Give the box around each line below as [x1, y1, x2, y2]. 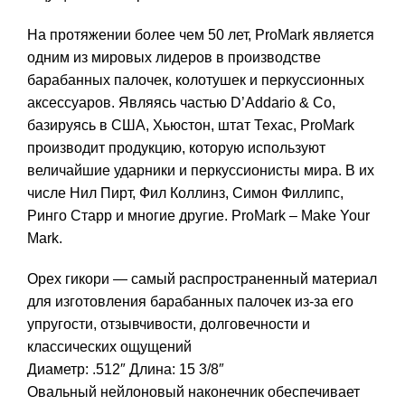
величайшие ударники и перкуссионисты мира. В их [27, 163, 374, 179]
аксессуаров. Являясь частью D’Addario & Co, [27, 95, 335, 111]
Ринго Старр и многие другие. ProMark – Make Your [27, 208, 370, 224]
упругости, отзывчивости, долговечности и [27, 316, 310, 333]
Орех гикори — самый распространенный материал [27, 271, 377, 287]
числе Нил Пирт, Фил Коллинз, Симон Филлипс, [27, 185, 344, 202]
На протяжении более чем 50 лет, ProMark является [27, 27, 374, 43]
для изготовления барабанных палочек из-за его [27, 294, 353, 310]
